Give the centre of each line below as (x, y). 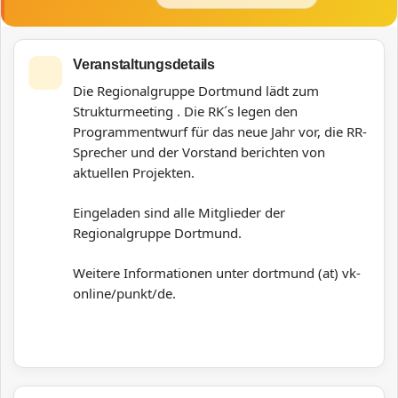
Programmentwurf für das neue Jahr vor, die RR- (220, 131)
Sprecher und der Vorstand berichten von (199, 152)
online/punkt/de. (124, 293)
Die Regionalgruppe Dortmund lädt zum (196, 91)
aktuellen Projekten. (134, 172)
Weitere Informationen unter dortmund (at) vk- (217, 273)
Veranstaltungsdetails (144, 64)
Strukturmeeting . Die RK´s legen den (185, 111)
